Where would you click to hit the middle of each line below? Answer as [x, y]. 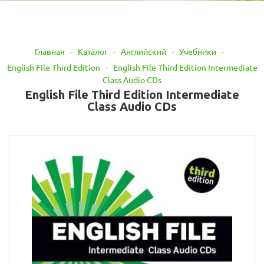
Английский [143, 52]
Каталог [93, 52]
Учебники [198, 52]
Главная [50, 52]
